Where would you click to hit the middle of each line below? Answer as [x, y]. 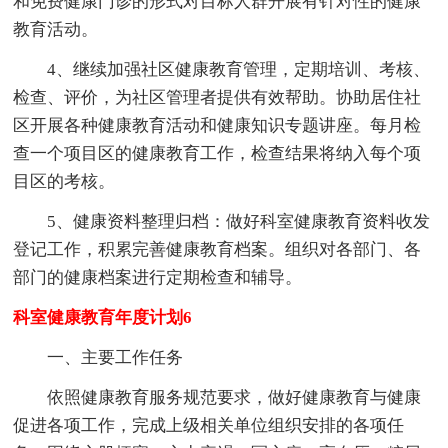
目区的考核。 [64, 181]
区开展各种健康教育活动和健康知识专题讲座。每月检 [217, 125]
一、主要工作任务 [115, 357]
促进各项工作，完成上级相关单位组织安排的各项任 [209, 425]
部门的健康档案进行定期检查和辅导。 [158, 277]
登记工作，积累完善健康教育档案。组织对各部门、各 [217, 249]
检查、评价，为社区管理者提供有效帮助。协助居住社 [217, 97]
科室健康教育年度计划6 [103, 317]
